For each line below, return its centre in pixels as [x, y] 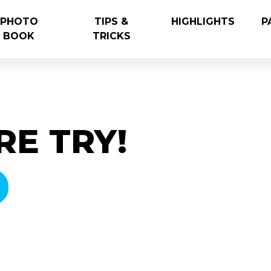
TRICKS [111, 36]
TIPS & [112, 22]
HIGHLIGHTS [203, 22]
